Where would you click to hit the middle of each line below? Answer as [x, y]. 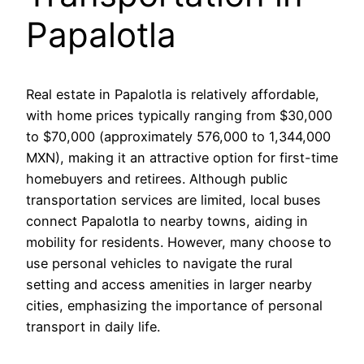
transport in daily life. [93, 327]
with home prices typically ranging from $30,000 [179, 116]
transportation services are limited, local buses [173, 200]
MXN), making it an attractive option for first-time [182, 158]
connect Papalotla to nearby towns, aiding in [167, 221]
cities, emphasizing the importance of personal [174, 306]
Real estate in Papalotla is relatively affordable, [173, 95]
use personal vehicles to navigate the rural [159, 264]
